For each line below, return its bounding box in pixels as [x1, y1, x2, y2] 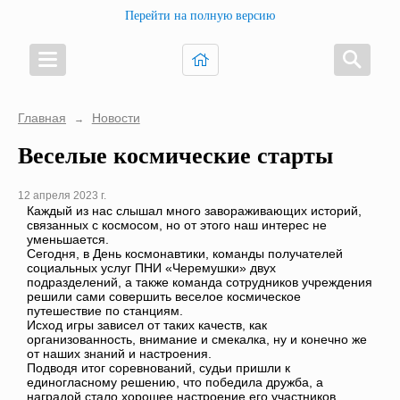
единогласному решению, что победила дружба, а [27, 375, 323, 390]
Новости [91, 111, 140, 125]
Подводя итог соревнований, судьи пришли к [27, 361, 290, 376]
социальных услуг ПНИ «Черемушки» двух [27, 261, 276, 276]
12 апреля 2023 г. [18, 189, 106, 203]
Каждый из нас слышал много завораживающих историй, [27, 204, 362, 219]
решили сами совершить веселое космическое [27, 289, 301, 304]
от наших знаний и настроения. [27, 346, 212, 362]
